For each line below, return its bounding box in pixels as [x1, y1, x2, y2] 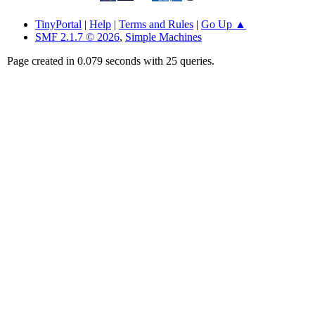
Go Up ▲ [201, 18, 246, 30]
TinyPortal [35, 18, 82, 30]
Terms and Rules [119, 18, 193, 30]
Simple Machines [125, 30, 202, 43]
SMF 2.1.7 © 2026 [35, 30, 120, 43]
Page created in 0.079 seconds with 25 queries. [7, 54, 214, 67]
